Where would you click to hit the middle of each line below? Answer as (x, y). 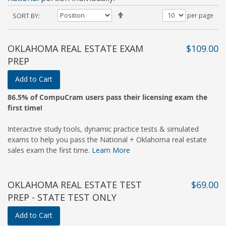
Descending (144, 29)
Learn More (111, 150)
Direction (140, 44)
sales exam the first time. (50, 150)
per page (200, 15)
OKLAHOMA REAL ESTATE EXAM (75, 48)
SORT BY (25, 16)
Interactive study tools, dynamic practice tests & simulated (103, 129)
